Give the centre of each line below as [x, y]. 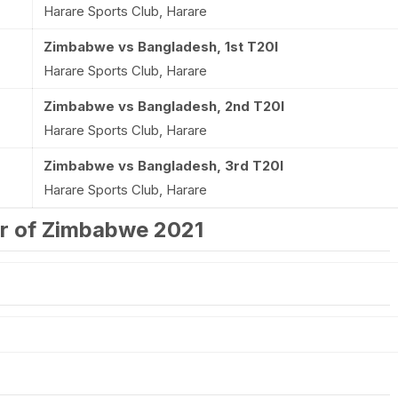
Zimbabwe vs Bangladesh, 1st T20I [160, 47]
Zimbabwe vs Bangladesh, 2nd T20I [163, 106]
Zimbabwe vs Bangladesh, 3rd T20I [163, 166]
